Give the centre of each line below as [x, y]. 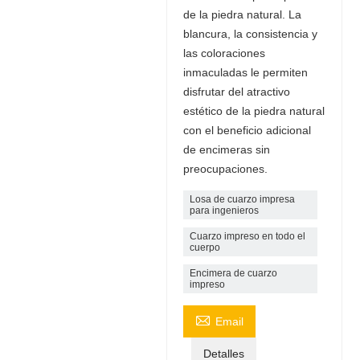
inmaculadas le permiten [245, 72]
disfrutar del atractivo [236, 91]
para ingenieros [224, 210]
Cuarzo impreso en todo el [247, 236]
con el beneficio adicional [247, 130]
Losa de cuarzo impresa [242, 199]
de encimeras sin [226, 149]
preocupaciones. [225, 168]
